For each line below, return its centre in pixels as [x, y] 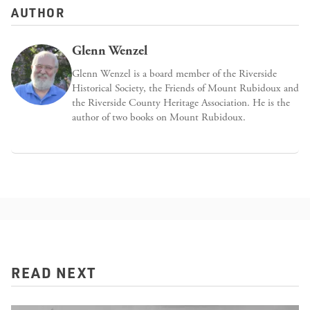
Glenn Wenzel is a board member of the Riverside [174, 74]
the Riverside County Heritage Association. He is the [181, 103]
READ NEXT [54, 251]
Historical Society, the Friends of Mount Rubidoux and [185, 89]
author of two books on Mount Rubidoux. [159, 118]
